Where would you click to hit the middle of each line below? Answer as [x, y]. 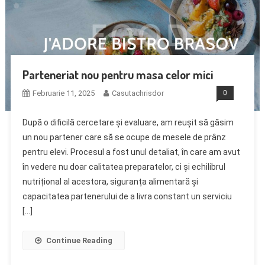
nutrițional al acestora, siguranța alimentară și [110, 181]
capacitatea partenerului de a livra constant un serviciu [127, 196]
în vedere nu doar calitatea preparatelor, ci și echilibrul [124, 167]
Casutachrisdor [138, 93]
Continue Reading [79, 240]
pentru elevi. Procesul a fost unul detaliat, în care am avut [131, 152]
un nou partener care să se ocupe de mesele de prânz [124, 137]
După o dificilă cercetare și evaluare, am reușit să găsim [128, 122]
